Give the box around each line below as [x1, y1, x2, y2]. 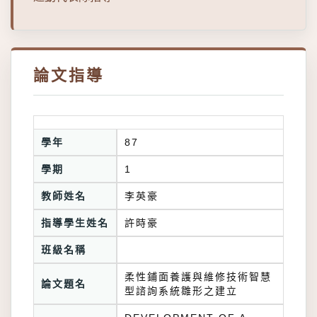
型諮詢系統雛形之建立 [125, 285, 238, 296]
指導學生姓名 [41, 217, 109, 229]
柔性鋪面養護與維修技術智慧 [125, 271, 272, 282]
